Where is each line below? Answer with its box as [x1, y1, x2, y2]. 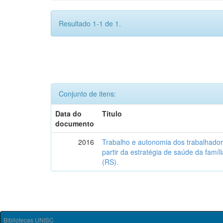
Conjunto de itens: [59, 89, 116, 99]
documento [55, 118, 95, 128]
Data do [55, 109, 82, 118]
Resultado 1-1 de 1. [59, 18, 121, 28]
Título [102, 109, 122, 118]
